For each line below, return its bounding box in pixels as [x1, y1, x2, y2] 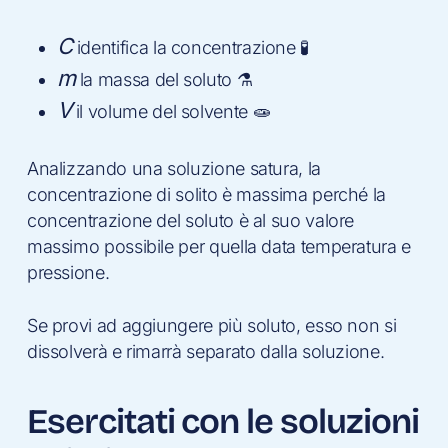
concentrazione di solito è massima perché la [26, 183, 387, 205]
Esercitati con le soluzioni [26, 400, 419, 442]
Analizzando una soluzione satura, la [26, 157, 321, 179]
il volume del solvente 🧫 [71, 100, 271, 122]
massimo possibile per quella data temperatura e [26, 235, 411, 257]
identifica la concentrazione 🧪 [72, 36, 310, 58]
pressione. [26, 261, 110, 283]
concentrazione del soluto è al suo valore [26, 209, 355, 231]
